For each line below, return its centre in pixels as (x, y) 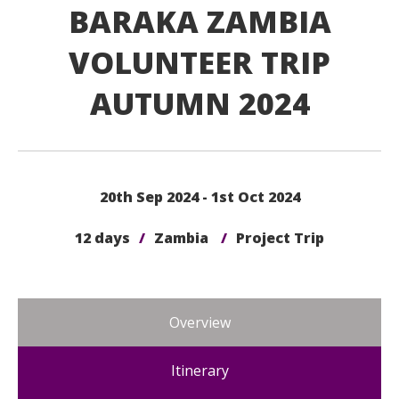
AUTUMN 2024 (199, 103)
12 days (102, 238)
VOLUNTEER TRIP (199, 62)
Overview (199, 322)
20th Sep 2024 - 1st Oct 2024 (199, 197)
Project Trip (280, 238)
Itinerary (199, 370)
